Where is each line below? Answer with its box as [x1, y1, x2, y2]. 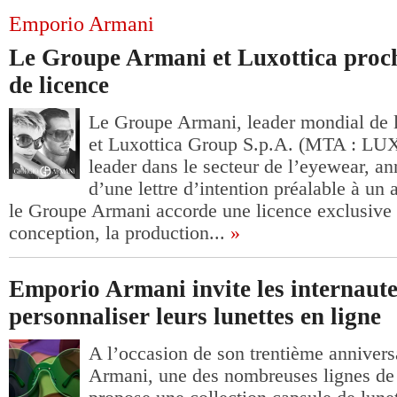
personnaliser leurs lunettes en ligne [9, 303, 381, 330]
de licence [9, 72, 109, 98]
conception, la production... [9, 222, 225, 244]
